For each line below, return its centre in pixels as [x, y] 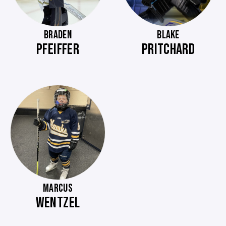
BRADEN [58, 35]
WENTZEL [58, 203]
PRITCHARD [168, 49]
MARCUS [58, 188]
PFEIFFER [58, 49]
